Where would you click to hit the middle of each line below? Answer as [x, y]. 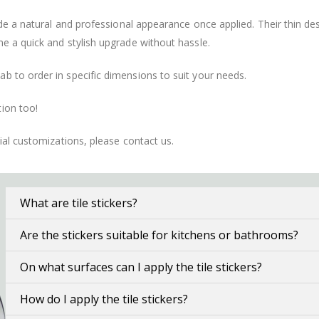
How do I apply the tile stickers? [104, 299]
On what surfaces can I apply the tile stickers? [141, 267]
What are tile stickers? [79, 203]
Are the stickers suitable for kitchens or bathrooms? [159, 235]
